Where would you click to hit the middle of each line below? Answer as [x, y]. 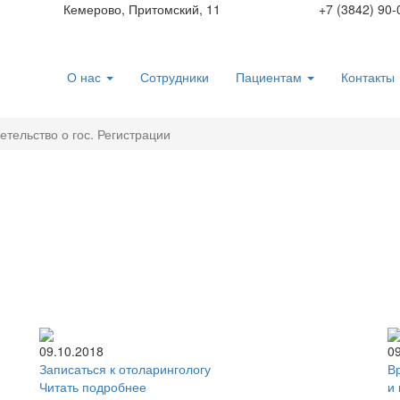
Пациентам [271, 77]
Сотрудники [175, 77]
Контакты [368, 77]
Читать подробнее [93, 387]
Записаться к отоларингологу [125, 369]
